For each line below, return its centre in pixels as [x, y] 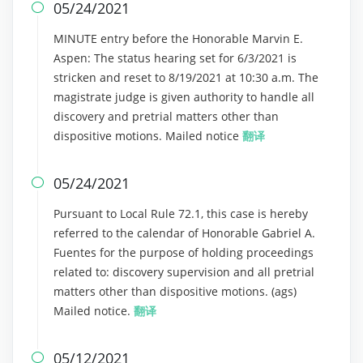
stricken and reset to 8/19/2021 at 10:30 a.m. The [186, 77]
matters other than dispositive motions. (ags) [175, 291]
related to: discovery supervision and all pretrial [184, 272]
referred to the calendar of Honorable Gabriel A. [184, 233]
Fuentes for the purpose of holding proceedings [184, 252]
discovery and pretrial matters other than [166, 116]
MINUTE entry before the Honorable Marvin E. [178, 38]
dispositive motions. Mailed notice [148, 136]
